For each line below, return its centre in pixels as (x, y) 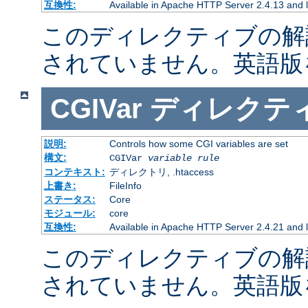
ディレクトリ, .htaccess (161, 172)
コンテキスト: (74, 172)
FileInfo (125, 186)
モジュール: (69, 213)
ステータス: (69, 200)
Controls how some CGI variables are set (198, 144)
